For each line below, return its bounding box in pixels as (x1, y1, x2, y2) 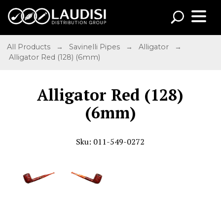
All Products (7, 42, 53, 52)
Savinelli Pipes (69, 42, 122, 52)
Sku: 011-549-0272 (76, 136, 145, 147)
